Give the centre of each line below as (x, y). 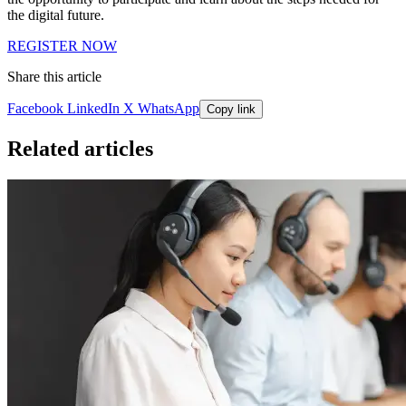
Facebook (35, 109)
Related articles (80, 149)
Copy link (231, 110)
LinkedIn (92, 109)
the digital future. (56, 15)
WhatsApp (167, 109)
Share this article (54, 77)
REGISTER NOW (62, 46)
